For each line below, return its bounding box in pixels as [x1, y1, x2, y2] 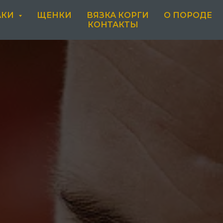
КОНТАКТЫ [87, 20, 138, 29]
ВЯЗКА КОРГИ [87, 10, 149, 20]
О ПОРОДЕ [164, 10, 212, 20]
